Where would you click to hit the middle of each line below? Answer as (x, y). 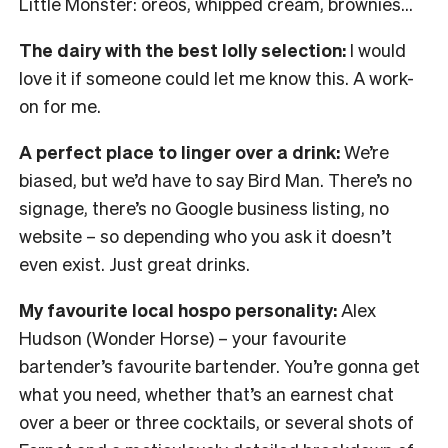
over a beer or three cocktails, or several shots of (216, 422)
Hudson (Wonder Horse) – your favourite (182, 338)
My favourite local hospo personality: (178, 310)
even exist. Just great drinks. (134, 264)
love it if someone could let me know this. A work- (216, 78)
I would (376, 50)
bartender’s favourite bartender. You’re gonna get (219, 366)
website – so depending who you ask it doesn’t (205, 236)
